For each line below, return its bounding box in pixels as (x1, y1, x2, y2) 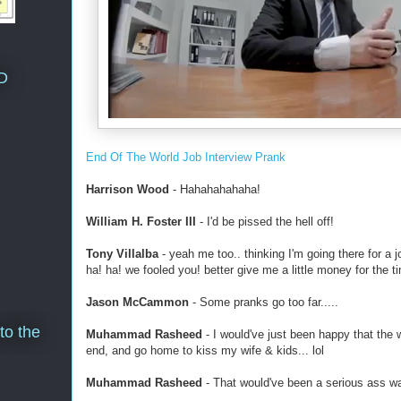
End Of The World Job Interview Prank (86, 150, 286, 164)
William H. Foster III (86, 215, 196, 228)
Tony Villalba (86, 247, 158, 260)
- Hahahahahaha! (169, 183, 260, 196)
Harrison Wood (86, 183, 169, 196)
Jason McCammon (86, 295, 189, 309)
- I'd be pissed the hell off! (196, 215, 334, 228)
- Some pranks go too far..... (189, 295, 338, 309)
